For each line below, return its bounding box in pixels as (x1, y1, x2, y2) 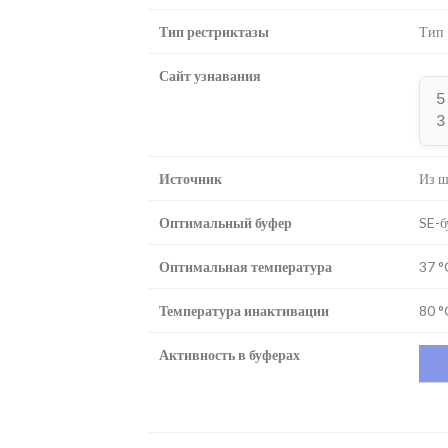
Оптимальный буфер (159, 213, 292, 231)
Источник (159, 169, 222, 187)
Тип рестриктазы (159, 22, 269, 40)
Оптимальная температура (159, 257, 332, 275)
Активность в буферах (159, 345, 300, 363)
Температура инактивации (159, 301, 329, 319)
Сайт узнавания (159, 66, 261, 84)
